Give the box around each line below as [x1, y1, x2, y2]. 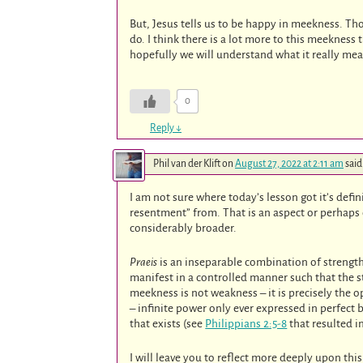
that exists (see [130, 318, 206, 331]
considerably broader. [130, 222, 237, 235]
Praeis [130, 256, 158, 269]
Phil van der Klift [153, 158, 220, 170]
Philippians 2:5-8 [205, 318, 288, 331]
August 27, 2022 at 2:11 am [235, 158, 344, 170]
